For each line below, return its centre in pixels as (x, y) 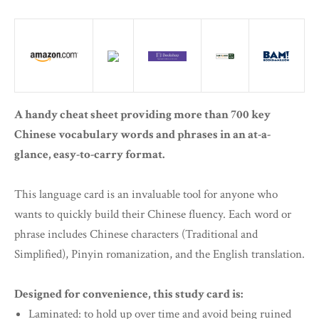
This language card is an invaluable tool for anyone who (146, 194)
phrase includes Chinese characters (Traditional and (136, 234)
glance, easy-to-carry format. (89, 154)
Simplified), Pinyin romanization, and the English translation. (159, 254)
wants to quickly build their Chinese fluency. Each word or (153, 214)
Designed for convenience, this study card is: (129, 294)
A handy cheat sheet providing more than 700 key (142, 114)
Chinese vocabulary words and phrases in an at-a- (142, 134)
